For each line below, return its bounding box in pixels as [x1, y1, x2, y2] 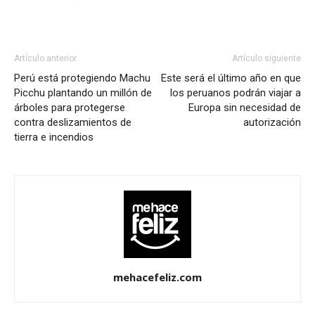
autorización [243, 116, 301, 129]
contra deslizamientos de [14, 116, 131, 129]
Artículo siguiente [232, 53, 301, 63]
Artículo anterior [14, 53, 77, 63]
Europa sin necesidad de [188, 101, 301, 114]
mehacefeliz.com [113, 270, 202, 284]
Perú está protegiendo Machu [14, 72, 150, 84]
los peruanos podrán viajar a [170, 86, 301, 99]
